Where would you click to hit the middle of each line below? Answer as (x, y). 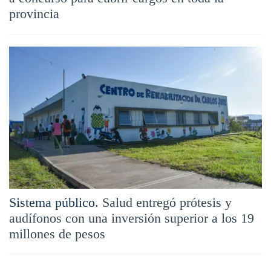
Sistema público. (54, 202)
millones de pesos (57, 233)
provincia (34, 13)
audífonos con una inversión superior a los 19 (132, 218)
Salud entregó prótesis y (167, 202)
